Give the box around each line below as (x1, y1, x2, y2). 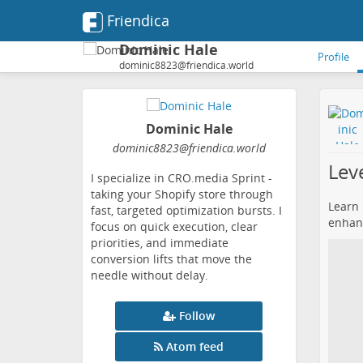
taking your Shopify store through (91, 186, 273, 203)
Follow (179, 308, 216, 324)
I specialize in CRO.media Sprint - (91, 170, 272, 186)
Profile (318, 49, 349, 64)
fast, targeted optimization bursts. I (91, 203, 282, 219)
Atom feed (166, 339, 224, 355)
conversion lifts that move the (91, 251, 252, 267)
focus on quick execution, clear (91, 219, 258, 235)
